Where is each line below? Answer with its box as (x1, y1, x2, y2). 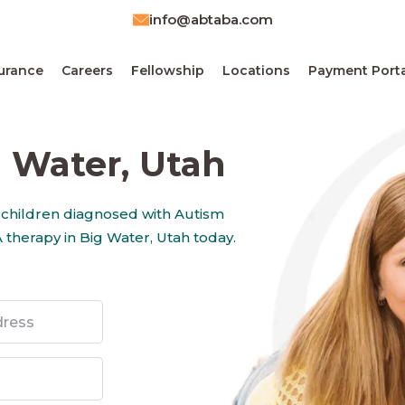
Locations (222, 61, 290, 79)
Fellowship (131, 61, 204, 79)
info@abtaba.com (148, 11, 273, 28)
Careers (61, 61, 113, 79)
